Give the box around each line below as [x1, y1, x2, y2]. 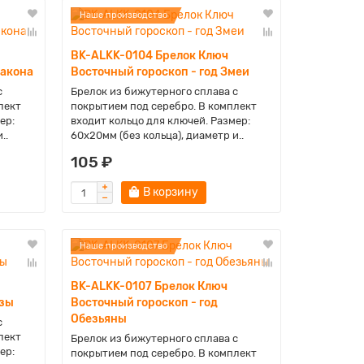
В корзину [142, 185, 198, 199]
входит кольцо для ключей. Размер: [70, 115, 250, 127]
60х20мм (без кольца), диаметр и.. [70, 129, 244, 141]
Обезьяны [70, 312, 127, 326]
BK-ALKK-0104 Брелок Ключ [70, 49, 228, 63]
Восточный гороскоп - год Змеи [70, 65, 249, 79]
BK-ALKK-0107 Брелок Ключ [70, 279, 227, 293]
